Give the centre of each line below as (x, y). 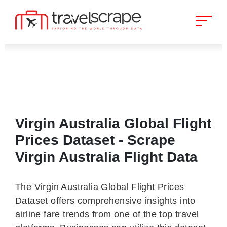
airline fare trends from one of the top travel (107, 214)
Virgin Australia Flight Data (106, 157)
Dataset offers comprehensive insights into (105, 201)
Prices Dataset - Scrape (95, 140)
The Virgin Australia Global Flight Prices (100, 187)
